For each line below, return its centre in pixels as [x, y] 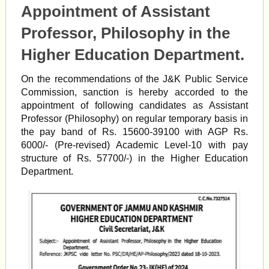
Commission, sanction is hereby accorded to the [134, 92]
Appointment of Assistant [115, 11]
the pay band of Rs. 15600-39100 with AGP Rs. [134, 132]
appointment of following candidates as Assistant [134, 105]
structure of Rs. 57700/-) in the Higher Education [134, 158]
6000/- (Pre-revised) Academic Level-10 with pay [134, 145]
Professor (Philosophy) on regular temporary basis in [134, 119]
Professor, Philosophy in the [125, 33]
